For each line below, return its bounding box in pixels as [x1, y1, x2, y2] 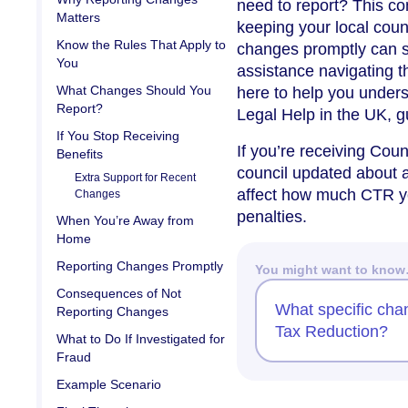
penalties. [237, 207, 307, 226]
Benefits [56, 146, 103, 161]
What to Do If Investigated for [56, 331, 225, 346]
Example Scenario [56, 376, 161, 392]
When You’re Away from [56, 212, 194, 228]
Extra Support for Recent [75, 170, 196, 184]
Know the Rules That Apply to [56, 36, 226, 52]
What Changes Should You [56, 82, 211, 97]
